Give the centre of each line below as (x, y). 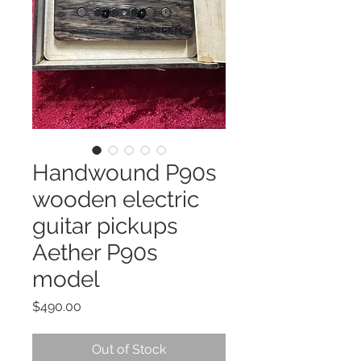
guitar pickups (105, 226)
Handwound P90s (124, 172)
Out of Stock (129, 349)
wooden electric (116, 199)
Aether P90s (95, 252)
